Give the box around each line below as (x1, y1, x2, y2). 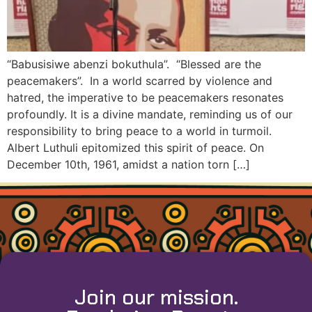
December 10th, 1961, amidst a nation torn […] (7, 157, 250, 171)
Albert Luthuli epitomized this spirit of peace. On (7, 140, 264, 155)
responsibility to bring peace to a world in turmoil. (7, 123, 272, 138)
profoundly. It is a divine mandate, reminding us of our (7, 107, 292, 121)
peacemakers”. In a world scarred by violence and (7, 73, 272, 88)
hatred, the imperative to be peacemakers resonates (7, 90, 283, 104)
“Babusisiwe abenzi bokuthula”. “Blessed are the (7, 56, 261, 71)
